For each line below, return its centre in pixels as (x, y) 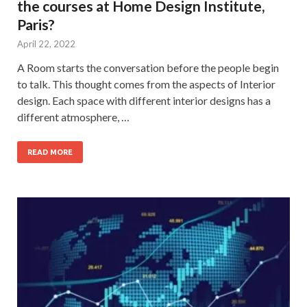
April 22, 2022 (46, 44)
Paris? (36, 25)
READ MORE (50, 152)
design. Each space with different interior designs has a (144, 101)
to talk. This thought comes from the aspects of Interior (146, 84)
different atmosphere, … (73, 117)
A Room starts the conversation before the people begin (148, 68)
